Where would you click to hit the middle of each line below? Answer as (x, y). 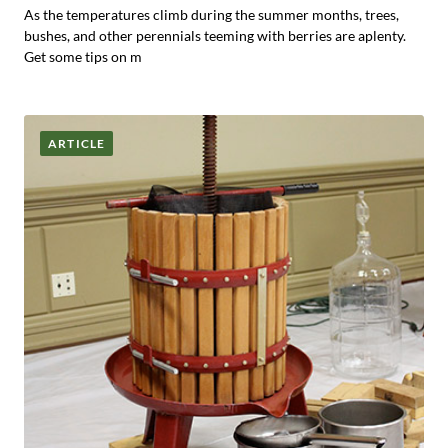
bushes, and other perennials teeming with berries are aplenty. (215, 35)
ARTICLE (77, 143)
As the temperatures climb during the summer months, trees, (211, 14)
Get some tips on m (83, 56)
